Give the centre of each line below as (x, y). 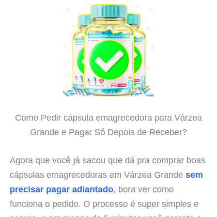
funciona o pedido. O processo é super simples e (104, 203)
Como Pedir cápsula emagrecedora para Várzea (108, 118)
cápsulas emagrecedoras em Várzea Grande (98, 174)
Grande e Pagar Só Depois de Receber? (108, 132)
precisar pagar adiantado (62, 189)
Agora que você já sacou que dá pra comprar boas (108, 160)
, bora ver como (144, 189)
